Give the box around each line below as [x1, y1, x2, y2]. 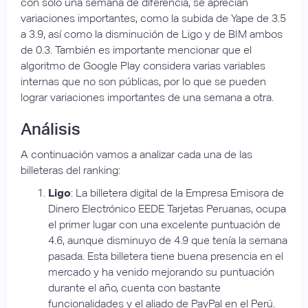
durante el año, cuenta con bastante [48, 281, 221, 295]
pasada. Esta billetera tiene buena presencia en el [48, 250, 283, 263]
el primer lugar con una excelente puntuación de [48, 218, 280, 232]
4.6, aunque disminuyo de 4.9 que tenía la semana [48, 234, 287, 247]
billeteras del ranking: [21, 164, 120, 177]
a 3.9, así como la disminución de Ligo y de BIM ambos [21, 27, 283, 41]
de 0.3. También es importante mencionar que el [21, 43, 252, 57]
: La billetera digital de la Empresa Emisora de [71, 186, 284, 200]
